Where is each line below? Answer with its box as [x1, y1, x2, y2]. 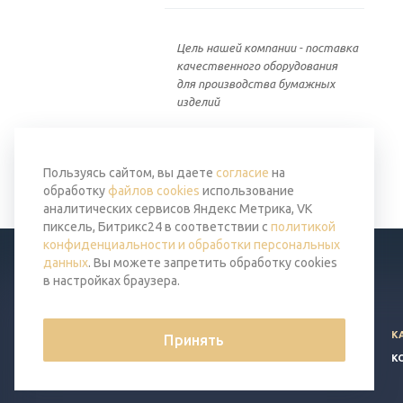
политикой [271, 219, 336, 234]
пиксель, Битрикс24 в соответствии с [43, 219, 271, 234]
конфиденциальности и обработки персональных [43, 237, 340, 252]
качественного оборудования [176, 59, 337, 73]
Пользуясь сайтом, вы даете [43, 166, 216, 180]
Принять [164, 332, 225, 348]
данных [43, 255, 88, 270]
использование [200, 184, 294, 198]
